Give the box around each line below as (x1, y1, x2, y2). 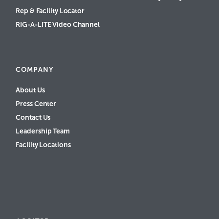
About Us (16, 86, 45, 94)
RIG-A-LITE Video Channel (16, 20, 100, 28)
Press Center (16, 99, 57, 108)
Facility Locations (16, 140, 71, 149)
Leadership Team (16, 127, 70, 135)
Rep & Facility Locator (16, 6, 85, 15)
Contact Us (16, 113, 51, 121)
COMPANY (16, 65, 54, 73)
